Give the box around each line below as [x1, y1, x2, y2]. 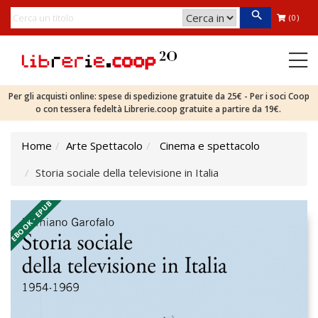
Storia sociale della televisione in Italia [35, 165, 219, 180]
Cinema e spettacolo [160, 138, 260, 153]
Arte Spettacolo [66, 138, 143, 153]
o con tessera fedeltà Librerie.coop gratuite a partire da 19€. [35, 103, 283, 115]
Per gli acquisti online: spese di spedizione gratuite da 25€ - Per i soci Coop [9, 90, 309, 102]
